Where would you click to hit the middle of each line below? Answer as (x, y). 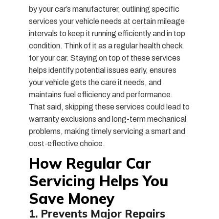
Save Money (72, 198)
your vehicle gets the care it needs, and (95, 82)
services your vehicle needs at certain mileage (107, 21)
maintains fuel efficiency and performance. (101, 94)
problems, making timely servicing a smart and (107, 131)
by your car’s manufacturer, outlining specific (104, 9)
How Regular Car (90, 163)
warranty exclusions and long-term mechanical (107, 119)
